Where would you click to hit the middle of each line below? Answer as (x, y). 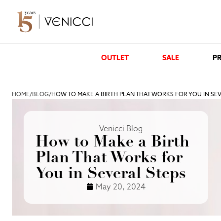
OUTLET (115, 58)
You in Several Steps (111, 173)
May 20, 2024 (121, 186)
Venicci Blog (121, 128)
